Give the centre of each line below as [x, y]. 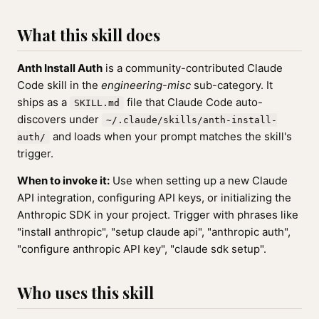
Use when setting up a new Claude [199, 181]
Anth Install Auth [60, 68]
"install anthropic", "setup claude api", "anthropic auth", [154, 232]
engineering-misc [146, 85]
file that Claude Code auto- [193, 102]
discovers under [59, 119]
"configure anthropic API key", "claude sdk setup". [142, 249]
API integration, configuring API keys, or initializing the [154, 198]
